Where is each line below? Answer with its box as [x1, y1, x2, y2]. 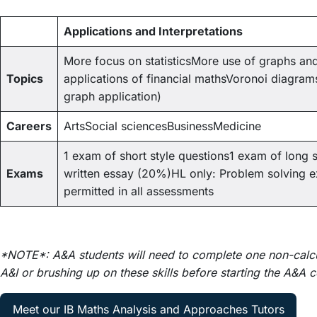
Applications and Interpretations [64, 24, 243, 39]
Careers [6, 119, 52, 134]
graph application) [64, 89, 161, 104]
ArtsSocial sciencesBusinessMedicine [64, 119, 261, 134]
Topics [6, 71, 43, 86]
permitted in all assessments [64, 184, 214, 199]
